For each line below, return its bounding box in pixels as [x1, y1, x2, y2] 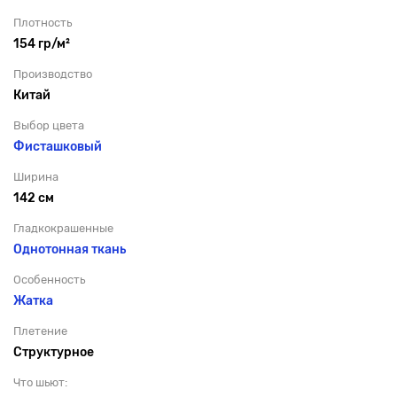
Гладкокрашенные [13, 221, 113, 235]
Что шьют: [13, 375, 67, 389]
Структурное [13, 344, 94, 360]
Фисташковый [13, 138, 102, 154]
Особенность [13, 272, 85, 286]
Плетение [13, 323, 67, 338]
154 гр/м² [13, 35, 70, 51]
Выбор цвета [13, 118, 84, 132]
